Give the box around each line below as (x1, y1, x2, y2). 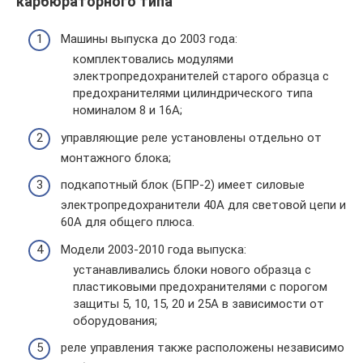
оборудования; (73, 313, 157, 328)
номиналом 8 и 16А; (73, 103, 182, 118)
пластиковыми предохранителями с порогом (73, 279, 327, 294)
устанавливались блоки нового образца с (73, 262, 311, 277)
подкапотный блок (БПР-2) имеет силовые (61, 177, 305, 193)
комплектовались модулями (73, 52, 233, 67)
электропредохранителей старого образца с (73, 69, 329, 84)
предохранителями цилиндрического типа (73, 86, 313, 101)
